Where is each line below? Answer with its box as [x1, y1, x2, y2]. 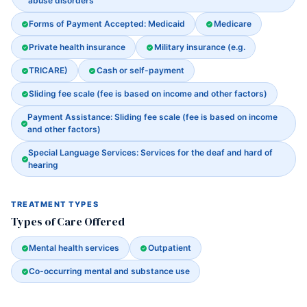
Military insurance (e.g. [153, 42, 245, 52]
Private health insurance [29, 42, 126, 52]
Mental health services [29, 243, 120, 253]
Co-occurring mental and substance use [29, 266, 191, 276]
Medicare [213, 19, 251, 29]
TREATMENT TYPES [11, 199, 99, 209]
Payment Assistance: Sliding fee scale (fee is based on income [27, 112, 278, 122]
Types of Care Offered [11, 214, 125, 229]
